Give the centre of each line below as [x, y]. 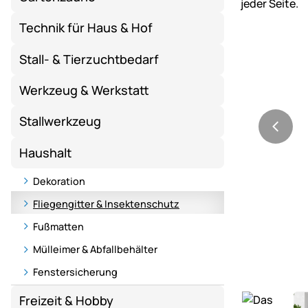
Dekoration [59, 181]
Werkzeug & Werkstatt [85, 90]
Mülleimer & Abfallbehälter [95, 250]
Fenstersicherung [75, 272]
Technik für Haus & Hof [86, 28]
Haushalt [46, 152]
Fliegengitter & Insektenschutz [106, 203]
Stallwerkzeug [60, 121]
